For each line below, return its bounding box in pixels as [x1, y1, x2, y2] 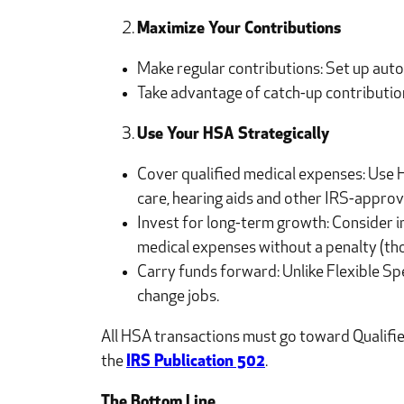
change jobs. [137, 289, 219, 307]
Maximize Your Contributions [137, 21, 341, 39]
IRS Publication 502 [126, 353, 265, 372]
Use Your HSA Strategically [137, 126, 329, 144]
